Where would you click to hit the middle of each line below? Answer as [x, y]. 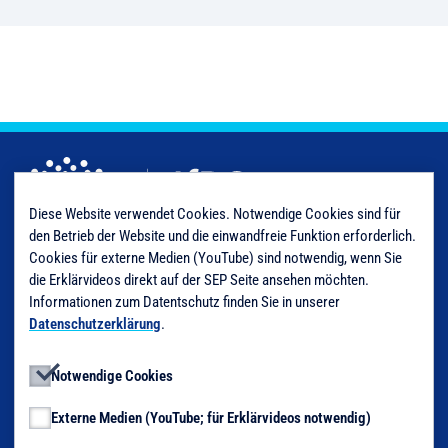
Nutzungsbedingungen [77, 364]
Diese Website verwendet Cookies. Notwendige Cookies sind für [215, 214]
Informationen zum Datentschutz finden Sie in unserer [184, 302]
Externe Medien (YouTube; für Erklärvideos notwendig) [211, 418]
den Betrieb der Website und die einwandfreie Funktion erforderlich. [222, 236]
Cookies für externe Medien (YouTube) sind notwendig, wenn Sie [215, 258]
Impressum [45, 319]
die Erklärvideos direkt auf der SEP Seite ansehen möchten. [199, 280]
